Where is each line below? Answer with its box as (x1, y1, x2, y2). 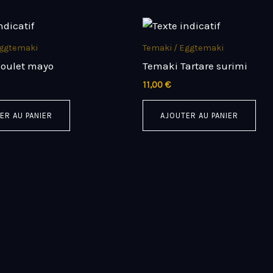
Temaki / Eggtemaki (143, 42, 224, 53)
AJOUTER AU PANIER (160, 110, 238, 120)
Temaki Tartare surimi (143, 59, 247, 72)
